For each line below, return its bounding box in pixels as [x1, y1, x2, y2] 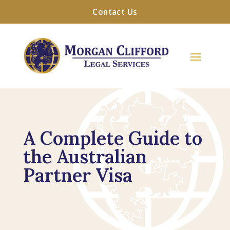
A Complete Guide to [23, 126, 202, 150]
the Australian [23, 144, 147, 168]
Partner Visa [23, 163, 132, 187]
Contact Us [92, 6, 138, 17]
